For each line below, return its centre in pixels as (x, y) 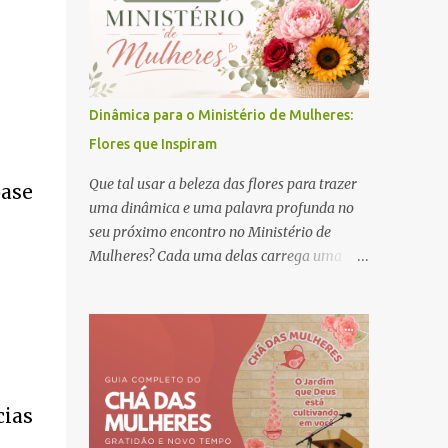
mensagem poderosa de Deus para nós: (210, 280)
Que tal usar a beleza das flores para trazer (222, 184)
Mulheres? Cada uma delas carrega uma (215, 256)
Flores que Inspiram (152, 144)
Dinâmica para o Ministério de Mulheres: (220, 115)
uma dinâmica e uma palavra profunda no (221, 208)
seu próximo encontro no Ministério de (209, 232)
